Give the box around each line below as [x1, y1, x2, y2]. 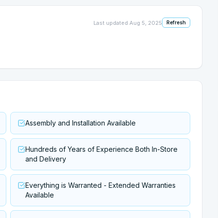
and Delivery [25, 155, 66, 163]
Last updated [93, 19, 129, 26]
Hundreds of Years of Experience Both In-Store [25, 145, 178, 153]
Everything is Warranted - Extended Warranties [25, 181, 176, 189]
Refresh [166, 19, 186, 25]
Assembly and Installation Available [25, 119, 136, 127]
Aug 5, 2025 [129, 19, 162, 26]
